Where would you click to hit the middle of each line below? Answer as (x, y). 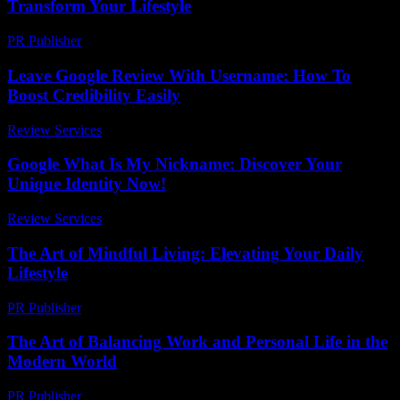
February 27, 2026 (142, 307)
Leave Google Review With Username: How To (179, 75)
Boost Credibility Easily (94, 95)
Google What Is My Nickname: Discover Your (175, 164)
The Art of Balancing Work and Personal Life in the (197, 342)
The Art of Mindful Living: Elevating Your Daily (185, 253)
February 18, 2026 (142, 41)
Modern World (62, 362)
